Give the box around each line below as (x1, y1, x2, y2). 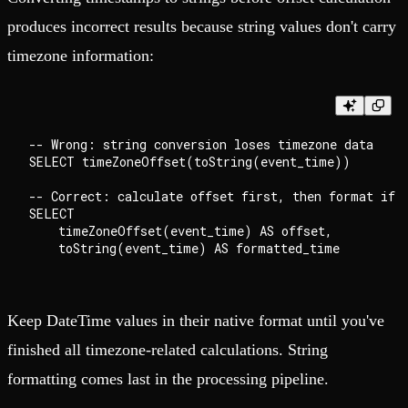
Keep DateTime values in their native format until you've (7, 311, 384, 330)
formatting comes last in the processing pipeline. (7, 369, 329, 388)
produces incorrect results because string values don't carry (7, 16, 396, 36)
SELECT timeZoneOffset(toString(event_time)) (29, 152, 351, 170)
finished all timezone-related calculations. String (7, 340, 328, 359)
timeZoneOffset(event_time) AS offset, (29, 221, 332, 240)
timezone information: (7, 46, 154, 65)
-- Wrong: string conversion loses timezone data (29, 135, 373, 153)
